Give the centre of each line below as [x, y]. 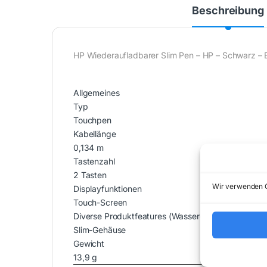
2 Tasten [90, 175]
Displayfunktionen [108, 189]
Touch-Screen [100, 203]
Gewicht [89, 244]
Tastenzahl [94, 162]
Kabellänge [95, 134]
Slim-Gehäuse [100, 230]
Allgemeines [97, 93]
